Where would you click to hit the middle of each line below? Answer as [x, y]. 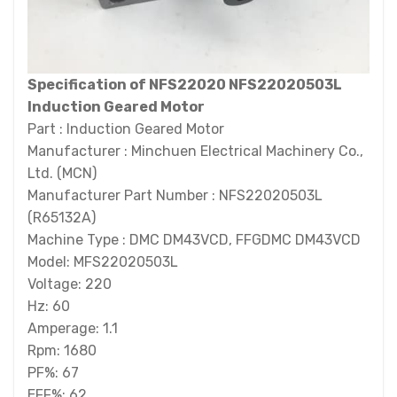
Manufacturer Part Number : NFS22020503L [175, 195]
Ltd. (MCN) [62, 173]
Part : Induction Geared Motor [126, 129]
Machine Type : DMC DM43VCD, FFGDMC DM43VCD [194, 240]
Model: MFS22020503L [103, 262]
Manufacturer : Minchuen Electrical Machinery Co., [195, 151]
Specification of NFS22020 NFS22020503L [185, 85]
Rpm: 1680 [62, 350]
